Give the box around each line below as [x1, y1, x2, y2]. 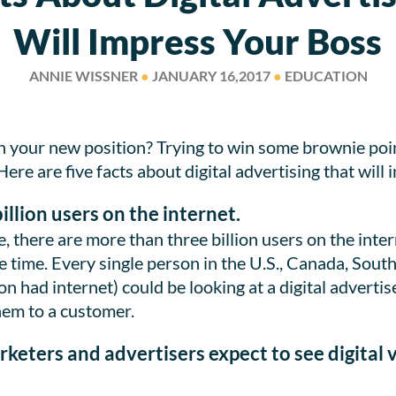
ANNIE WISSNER [28, 67, 141, 85]
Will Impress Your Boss [13, 20, 383, 64]
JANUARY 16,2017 [148, 67, 273, 85]
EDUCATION [281, 67, 368, 85]
